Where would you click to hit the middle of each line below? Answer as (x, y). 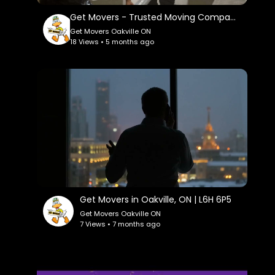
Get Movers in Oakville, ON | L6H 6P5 (156, 199)
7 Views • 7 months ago (120, 224)
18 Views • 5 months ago (112, 42)
